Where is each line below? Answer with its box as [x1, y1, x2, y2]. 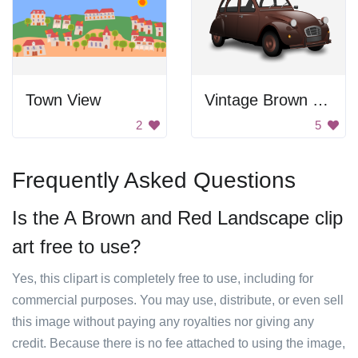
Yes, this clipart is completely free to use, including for [12, 272, 313, 285]
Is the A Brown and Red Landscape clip [12, 207, 343, 229]
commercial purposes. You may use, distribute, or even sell [12, 293, 344, 307]
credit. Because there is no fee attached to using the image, [12, 336, 345, 350]
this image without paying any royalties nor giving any [12, 315, 314, 328]
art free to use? [12, 236, 141, 257]
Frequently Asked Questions [12, 168, 296, 193]
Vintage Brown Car [312, 91, 328, 109]
